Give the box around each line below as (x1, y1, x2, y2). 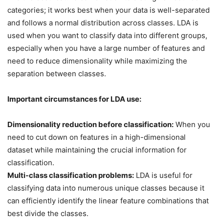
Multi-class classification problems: (7, 171, 134, 180)
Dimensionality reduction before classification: (7, 120, 174, 129)
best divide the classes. (7, 209, 88, 218)
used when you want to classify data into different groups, (7, 31, 207, 40)
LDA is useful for (134, 171, 193, 180)
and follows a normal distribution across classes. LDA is (7, 18, 198, 27)
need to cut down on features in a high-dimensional (7, 132, 186, 142)
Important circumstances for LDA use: (7, 94, 141, 104)
